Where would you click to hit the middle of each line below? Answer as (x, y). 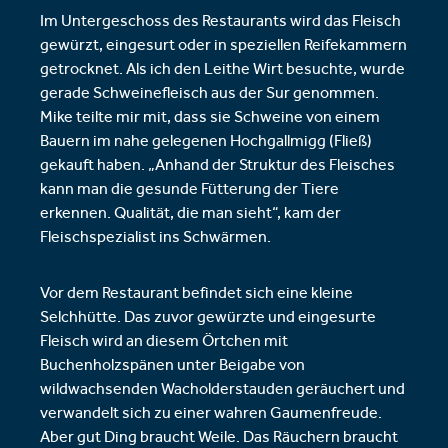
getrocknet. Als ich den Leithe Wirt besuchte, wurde (222, 70)
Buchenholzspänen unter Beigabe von (172, 366)
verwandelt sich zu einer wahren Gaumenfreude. (211, 414)
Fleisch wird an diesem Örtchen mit (164, 342)
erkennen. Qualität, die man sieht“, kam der (190, 214)
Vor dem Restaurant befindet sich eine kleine (196, 294)
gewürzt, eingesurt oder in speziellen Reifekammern (223, 46)
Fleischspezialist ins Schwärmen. (155, 238)
